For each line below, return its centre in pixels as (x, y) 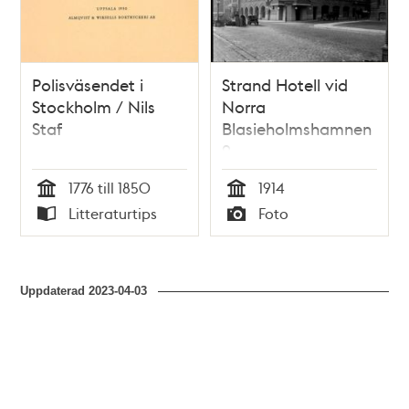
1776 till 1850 (110, 187)
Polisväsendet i (88, 84)
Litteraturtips (113, 214)
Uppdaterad (55, 291)
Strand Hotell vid (285, 84)
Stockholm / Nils (94, 106)
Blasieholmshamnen (297, 128)
